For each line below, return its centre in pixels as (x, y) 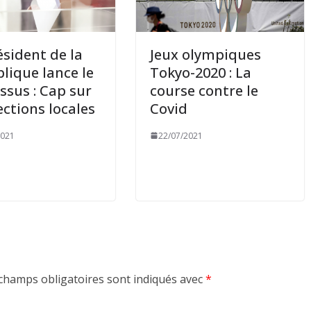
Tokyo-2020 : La (201, 72)
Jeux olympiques (206, 54)
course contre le (204, 90)
